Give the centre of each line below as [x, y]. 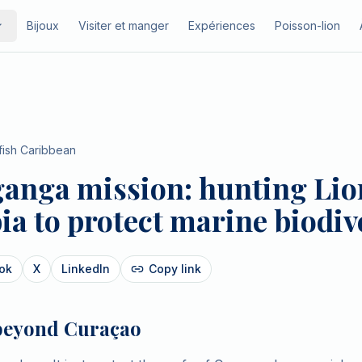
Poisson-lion [307, 25]
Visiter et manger [123, 25]
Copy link [175, 269]
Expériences [221, 25]
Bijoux [42, 25]
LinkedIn [86, 269]
